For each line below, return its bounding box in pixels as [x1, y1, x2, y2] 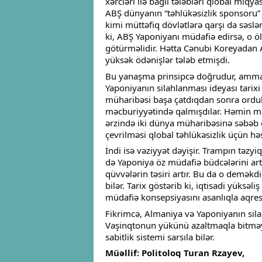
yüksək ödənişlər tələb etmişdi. [105, 54, 230, 66]
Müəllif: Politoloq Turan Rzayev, [105, 247, 244, 259]
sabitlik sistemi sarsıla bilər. [105, 230, 215, 243]
